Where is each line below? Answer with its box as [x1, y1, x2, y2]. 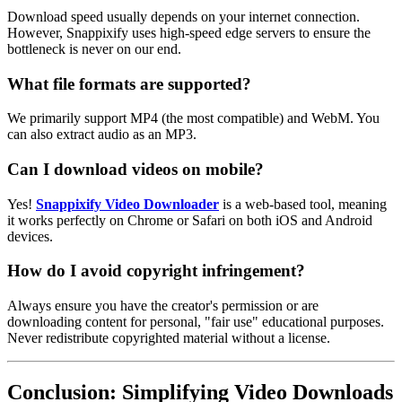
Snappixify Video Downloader [36, 196, 219, 212]
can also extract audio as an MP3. [7, 127, 197, 143]
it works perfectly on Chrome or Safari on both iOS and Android [7, 212, 372, 228]
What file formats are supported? [7, 74, 251, 93]
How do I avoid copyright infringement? [7, 261, 305, 281]
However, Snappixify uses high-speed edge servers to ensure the [7, 24, 371, 40]
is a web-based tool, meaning [219, 196, 387, 212]
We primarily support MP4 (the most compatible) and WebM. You [7, 110, 380, 127]
